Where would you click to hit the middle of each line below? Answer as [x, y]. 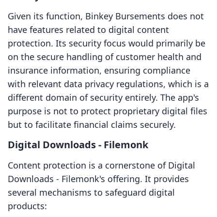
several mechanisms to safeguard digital [91, 193]
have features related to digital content [88, 30]
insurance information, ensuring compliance [99, 70]
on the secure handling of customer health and [105, 57]
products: [27, 206]
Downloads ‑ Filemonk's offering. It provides [98, 179]
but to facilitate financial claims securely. [92, 125]
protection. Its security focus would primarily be [107, 43]
